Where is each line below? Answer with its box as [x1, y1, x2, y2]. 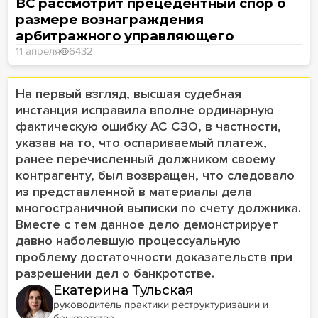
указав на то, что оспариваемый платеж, [15, 135, 267, 151]
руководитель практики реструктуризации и [53, 298, 269, 312]
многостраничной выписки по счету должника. [15, 200, 301, 216]
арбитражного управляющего [15, 27, 234, 44]
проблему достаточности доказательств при [15, 249, 292, 265]
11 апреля [15, 44, 60, 57]
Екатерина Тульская [53, 282, 194, 299]
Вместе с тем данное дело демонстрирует [15, 216, 278, 233]
